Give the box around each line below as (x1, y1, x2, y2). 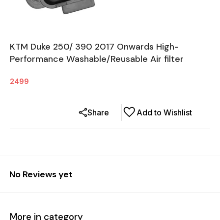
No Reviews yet (9, 168, 73, 180)
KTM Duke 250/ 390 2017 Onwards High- (10, 40, 179, 53)
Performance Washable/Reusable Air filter (10, 53, 184, 65)
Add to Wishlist (137, 107, 192, 117)
